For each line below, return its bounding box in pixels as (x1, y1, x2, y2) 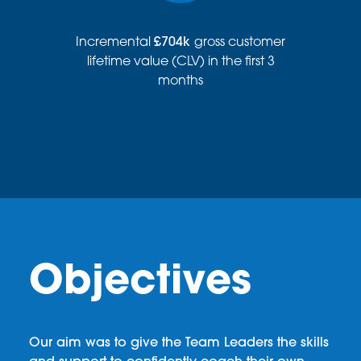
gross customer (194, 36, 285, 50)
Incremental (76, 36, 154, 50)
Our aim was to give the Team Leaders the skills (28, 337, 329, 351)
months (158, 75, 203, 89)
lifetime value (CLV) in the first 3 (86, 56, 275, 69)
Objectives (28, 262, 251, 304)
